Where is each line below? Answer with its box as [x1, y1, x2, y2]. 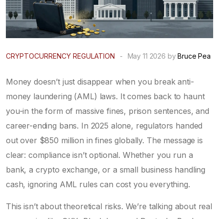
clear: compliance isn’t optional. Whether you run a [6, 150, 193, 160]
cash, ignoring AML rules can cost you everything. [6, 179, 190, 189]
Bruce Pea [177, 51, 211, 60]
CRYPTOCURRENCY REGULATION [6, 51, 115, 60]
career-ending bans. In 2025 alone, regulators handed [6, 120, 203, 131]
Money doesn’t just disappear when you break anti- [6, 76, 194, 87]
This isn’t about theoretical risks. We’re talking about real [6, 201, 213, 211]
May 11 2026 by [125, 51, 178, 60]
